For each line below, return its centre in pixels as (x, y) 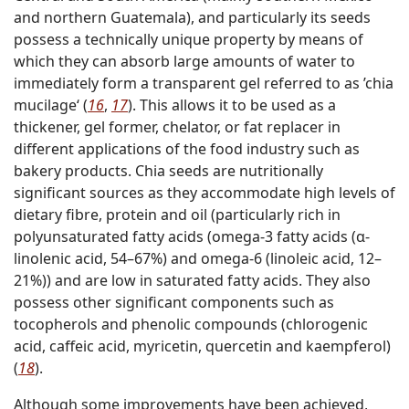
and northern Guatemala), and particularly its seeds (192, 18)
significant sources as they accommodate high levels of (204, 193)
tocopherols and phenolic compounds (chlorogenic (191, 325)
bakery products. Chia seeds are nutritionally (168, 171)
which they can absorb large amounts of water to (184, 62)
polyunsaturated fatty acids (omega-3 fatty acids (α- (192, 237)
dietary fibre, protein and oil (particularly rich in (177, 215)
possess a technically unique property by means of (189, 40)
